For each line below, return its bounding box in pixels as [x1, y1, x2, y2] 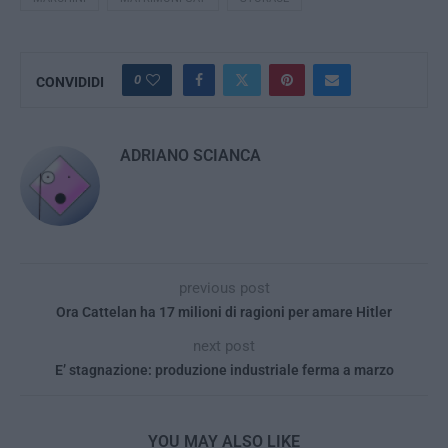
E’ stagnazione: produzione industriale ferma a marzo [54, 361, 394, 378]
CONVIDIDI [36, 73, 104, 90]
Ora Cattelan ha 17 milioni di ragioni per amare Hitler [56, 303, 392, 320]
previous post [178, 278, 270, 297]
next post [193, 336, 255, 355]
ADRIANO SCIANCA [120, 145, 261, 165]
